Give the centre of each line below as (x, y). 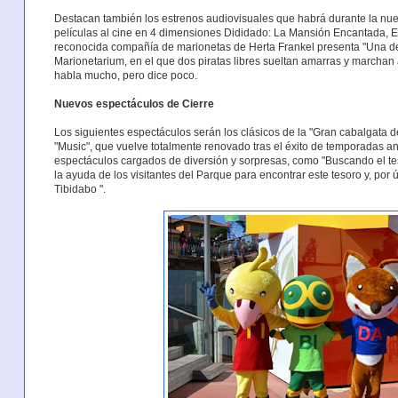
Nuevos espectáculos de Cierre (134, 104)
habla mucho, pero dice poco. (125, 76)
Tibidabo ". (80, 190)
